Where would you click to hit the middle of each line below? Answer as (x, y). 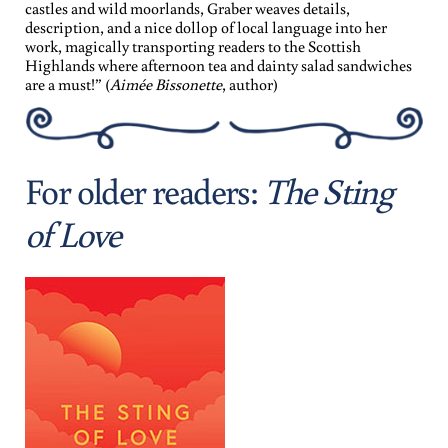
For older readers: (144, 190)
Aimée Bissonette (166, 83)
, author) (250, 83)
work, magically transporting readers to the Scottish (193, 45)
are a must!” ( (67, 83)
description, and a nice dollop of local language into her (206, 26)
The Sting (328, 190)
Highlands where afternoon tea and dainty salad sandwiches (218, 64)
